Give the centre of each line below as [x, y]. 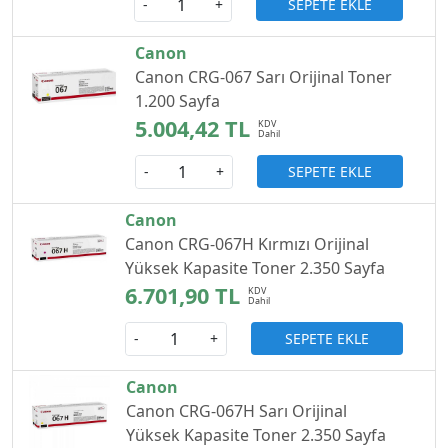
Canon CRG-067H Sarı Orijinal [237, 410]
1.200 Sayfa [178, 100]
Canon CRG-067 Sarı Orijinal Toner [264, 76]
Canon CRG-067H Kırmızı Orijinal [247, 243]
